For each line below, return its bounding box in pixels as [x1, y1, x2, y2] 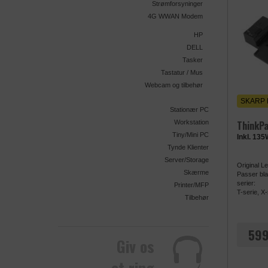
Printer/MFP [174, 181, 209, 189]
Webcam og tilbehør [145, 81, 203, 89]
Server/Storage [165, 156, 209, 164]
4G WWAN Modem [148, 13, 203, 20]
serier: [236, 179, 255, 187]
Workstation [174, 118, 209, 126]
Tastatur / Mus [161, 69, 203, 77]
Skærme [184, 169, 209, 176]
